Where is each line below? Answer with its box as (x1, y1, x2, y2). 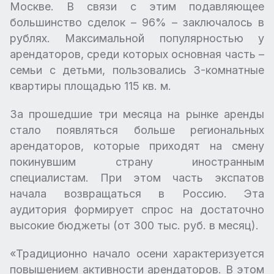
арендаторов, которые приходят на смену (10, 139, 264, 152)
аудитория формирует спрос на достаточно (10, 203, 264, 216)
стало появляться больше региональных (10, 124, 264, 136)
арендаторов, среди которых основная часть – (10, 48, 264, 61)
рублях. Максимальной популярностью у (10, 32, 264, 45)
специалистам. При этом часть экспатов (10, 171, 264, 184)
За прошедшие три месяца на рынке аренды (10, 108, 264, 120)
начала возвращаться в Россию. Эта (10, 187, 264, 200)
